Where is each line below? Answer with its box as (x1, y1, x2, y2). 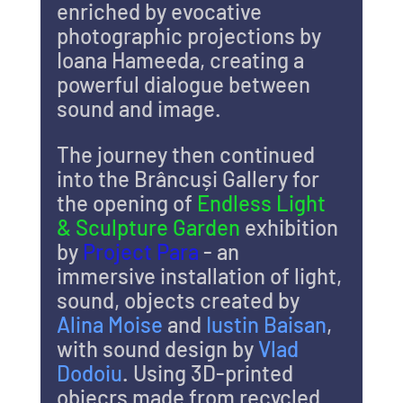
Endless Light (196, 189, 330, 216)
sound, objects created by (56, 286, 304, 313)
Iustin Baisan (205, 310, 327, 337)
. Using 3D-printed (121, 359, 298, 386)
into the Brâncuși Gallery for (56, 165, 324, 192)
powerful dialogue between (56, 70, 315, 97)
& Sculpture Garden (56, 213, 240, 240)
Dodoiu (56, 359, 122, 386)
